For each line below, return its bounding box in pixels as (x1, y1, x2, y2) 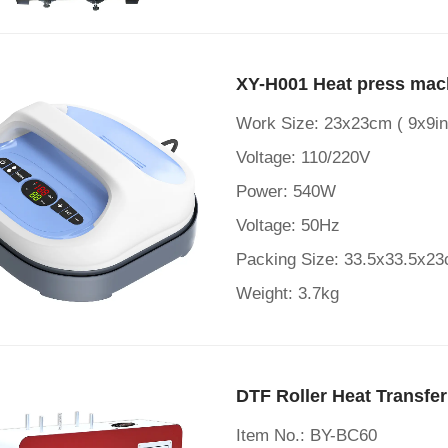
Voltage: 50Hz (236, 216, 340, 235)
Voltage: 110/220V (236, 148, 370, 167)
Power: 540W (236, 182, 336, 201)
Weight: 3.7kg (236, 284, 339, 303)
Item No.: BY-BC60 (236, 426, 377, 445)
